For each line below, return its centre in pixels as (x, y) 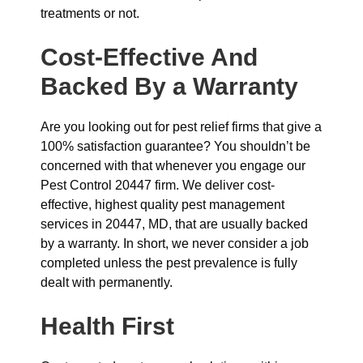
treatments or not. (90, 13)
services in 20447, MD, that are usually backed (174, 224)
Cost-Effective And (149, 57)
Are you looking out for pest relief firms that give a (181, 127)
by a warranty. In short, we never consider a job (175, 243)
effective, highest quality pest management (162, 205)
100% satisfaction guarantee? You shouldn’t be (175, 146)
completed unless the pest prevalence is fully (169, 263)
